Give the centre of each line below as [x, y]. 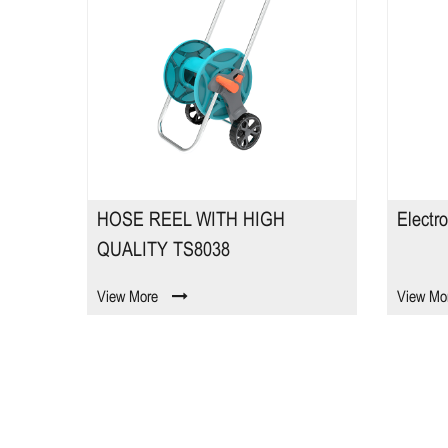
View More [127, 297]
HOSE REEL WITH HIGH [191, 220]
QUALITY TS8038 [163, 250]
